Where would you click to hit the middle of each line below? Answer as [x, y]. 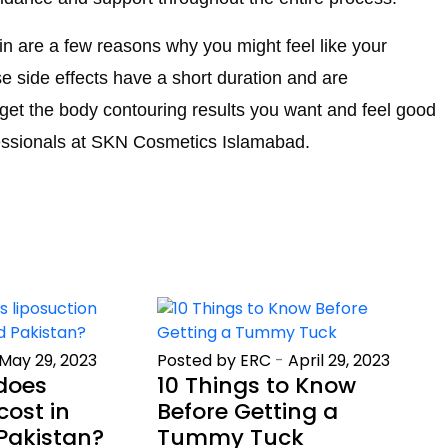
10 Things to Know [257, 385]
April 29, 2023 [339, 360]
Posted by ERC [214, 360]
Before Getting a [248, 411]
